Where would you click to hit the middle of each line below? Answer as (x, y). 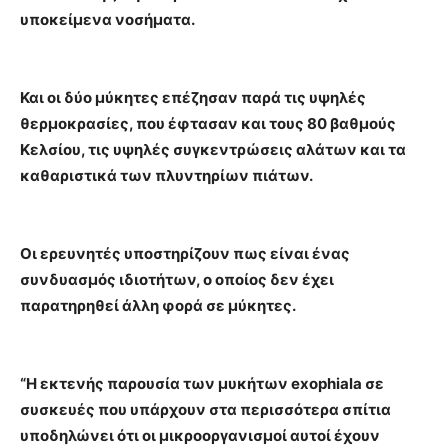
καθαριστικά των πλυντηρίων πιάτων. (166, 175)
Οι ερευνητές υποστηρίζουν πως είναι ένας (185, 253)
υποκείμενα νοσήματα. (107, 19)
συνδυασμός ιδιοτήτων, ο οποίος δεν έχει (177, 279)
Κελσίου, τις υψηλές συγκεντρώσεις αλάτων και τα (213, 149)
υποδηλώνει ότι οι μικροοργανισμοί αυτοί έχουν (200, 435)
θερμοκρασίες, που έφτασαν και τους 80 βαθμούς (208, 123)
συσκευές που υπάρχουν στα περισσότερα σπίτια (205, 409)
